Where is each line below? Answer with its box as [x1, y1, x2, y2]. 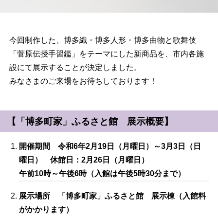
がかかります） [19, 205, 74, 214]
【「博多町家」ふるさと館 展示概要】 [7, 116, 174, 127]
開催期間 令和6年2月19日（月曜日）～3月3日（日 [19, 142, 201, 151]
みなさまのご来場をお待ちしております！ [9, 76, 158, 85]
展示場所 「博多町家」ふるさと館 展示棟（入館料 [19, 191, 206, 200]
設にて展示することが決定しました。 [9, 63, 142, 72]
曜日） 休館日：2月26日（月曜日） [19, 156, 149, 164]
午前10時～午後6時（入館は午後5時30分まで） [19, 169, 186, 178]
